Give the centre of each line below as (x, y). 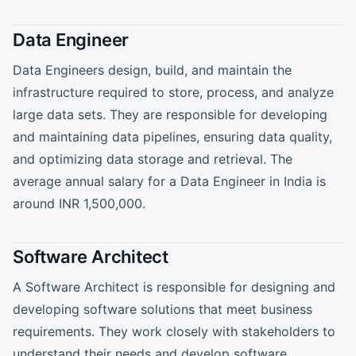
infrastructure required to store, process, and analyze (173, 92)
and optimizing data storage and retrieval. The (153, 159)
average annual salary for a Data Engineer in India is (169, 181)
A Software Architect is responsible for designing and (174, 287)
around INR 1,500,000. (79, 203)
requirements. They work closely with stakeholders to (174, 332)
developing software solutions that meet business (163, 310)
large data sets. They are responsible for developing (170, 114)
